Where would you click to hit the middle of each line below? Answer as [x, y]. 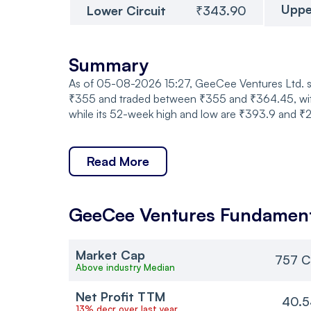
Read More [118, 161]
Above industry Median [125, 267]
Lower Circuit [126, 10]
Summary [109, 64]
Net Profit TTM [120, 296]
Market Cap [110, 254]
